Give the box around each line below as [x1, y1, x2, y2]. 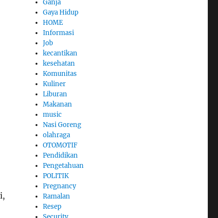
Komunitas [43, 70, 77, 78]
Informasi [43, 29, 74, 37]
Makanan [43, 100, 73, 109]
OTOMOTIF [43, 141, 78, 150]
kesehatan [43, 59, 75, 68]
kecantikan [43, 49, 78, 58]
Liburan [43, 90, 68, 99]
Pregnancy [43, 182, 76, 191]
